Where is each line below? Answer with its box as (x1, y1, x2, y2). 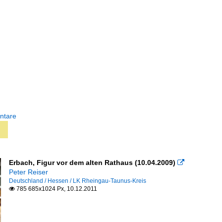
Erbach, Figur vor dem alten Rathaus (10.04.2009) (8, 159, 175, 166)
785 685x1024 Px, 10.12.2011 (14, 185, 97, 192)
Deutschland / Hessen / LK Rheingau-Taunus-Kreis (8, 177, 146, 184)
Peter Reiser (8, 168, 48, 176)
